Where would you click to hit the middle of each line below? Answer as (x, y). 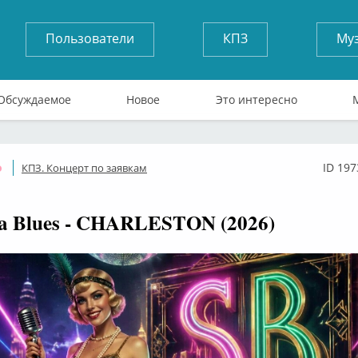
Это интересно (256, 99)
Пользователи (90, 38)
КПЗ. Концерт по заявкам (84, 168)
